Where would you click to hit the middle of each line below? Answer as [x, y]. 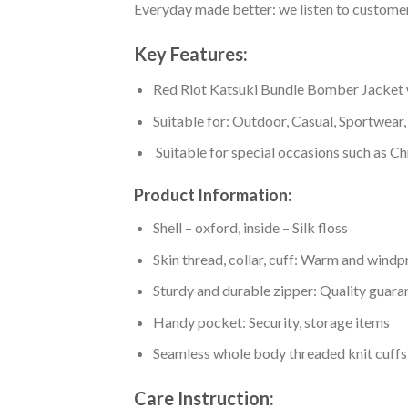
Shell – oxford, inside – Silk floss [250, 228]
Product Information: [213, 195]
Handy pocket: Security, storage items [271, 321]
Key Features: [191, 54]
